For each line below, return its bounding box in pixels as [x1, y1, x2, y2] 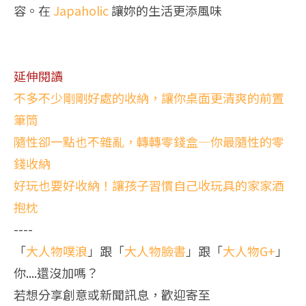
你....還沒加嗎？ [14, 263, 98, 281]
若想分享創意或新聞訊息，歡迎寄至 [14, 285, 210, 303]
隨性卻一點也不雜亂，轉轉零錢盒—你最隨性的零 [14, 132, 284, 150]
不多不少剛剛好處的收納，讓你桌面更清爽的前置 [14, 88, 284, 107]
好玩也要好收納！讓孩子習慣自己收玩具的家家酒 [14, 176, 284, 194]
